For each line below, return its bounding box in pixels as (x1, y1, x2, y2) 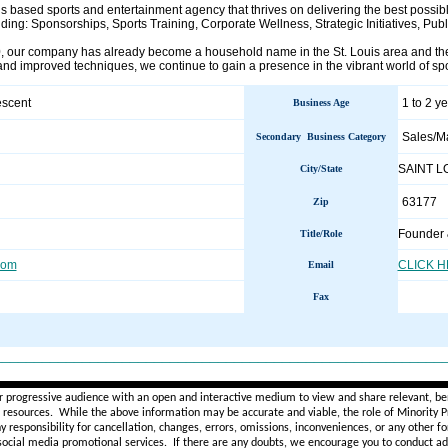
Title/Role (299, 228, 342, 239)
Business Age (292, 97, 349, 108)
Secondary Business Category (255, 131, 386, 142)
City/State (299, 163, 342, 174)
